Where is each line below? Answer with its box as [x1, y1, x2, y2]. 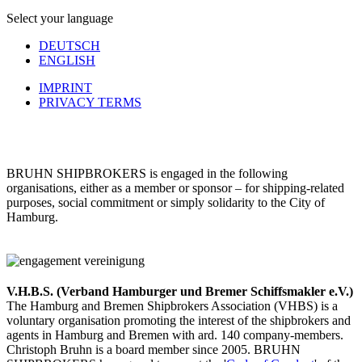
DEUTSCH [39, 39, 100, 53]
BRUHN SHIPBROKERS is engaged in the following [6, 166, 288, 180]
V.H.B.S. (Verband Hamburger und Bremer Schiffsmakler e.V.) [6, 284, 353, 298]
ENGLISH [39, 53, 95, 67]
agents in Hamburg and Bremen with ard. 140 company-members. [6, 328, 343, 342]
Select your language [6, 11, 113, 25]
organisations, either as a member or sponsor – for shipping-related [6, 181, 344, 195]
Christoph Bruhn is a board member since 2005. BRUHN [6, 343, 301, 356]
